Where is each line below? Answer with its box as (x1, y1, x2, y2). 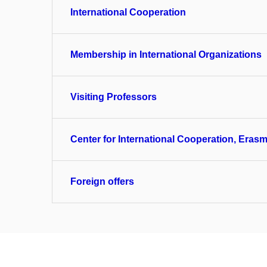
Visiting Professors (70, 92, 157, 102)
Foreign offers (70, 176, 134, 187)
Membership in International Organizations (70, 49, 262, 60)
